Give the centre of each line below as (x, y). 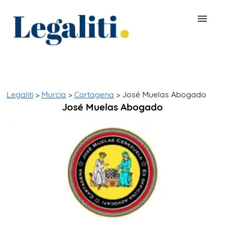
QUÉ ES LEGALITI (45, 85)
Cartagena (94, 94)
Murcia (54, 94)
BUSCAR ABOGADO (50, 63)
